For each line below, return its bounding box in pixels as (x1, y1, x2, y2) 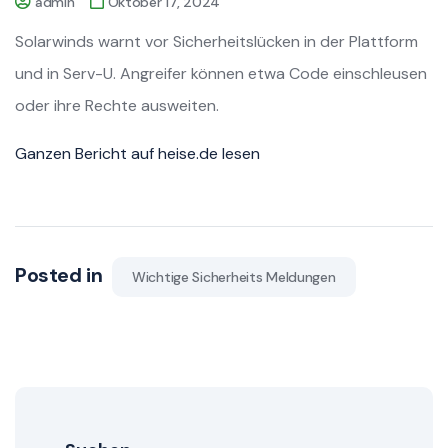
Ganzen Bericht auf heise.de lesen (15, 142, 260, 164)
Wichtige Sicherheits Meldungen (132, 267, 336, 286)
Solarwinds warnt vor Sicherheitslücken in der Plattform (15, 30, 418, 52)
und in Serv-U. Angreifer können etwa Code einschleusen (15, 62, 427, 84)
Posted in (15, 261, 107, 288)
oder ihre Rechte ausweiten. (15, 94, 219, 116)
